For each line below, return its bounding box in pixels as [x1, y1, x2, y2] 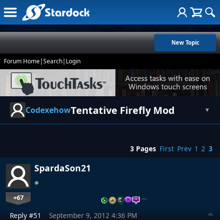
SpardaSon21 [34, 162, 91, 174]
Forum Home [4, 57, 40, 65]
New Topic [171, 39, 199, 46]
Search [43, 57, 62, 65]
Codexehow [26, 105, 71, 116]
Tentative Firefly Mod [71, 103, 175, 117]
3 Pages [130, 144, 157, 154]
